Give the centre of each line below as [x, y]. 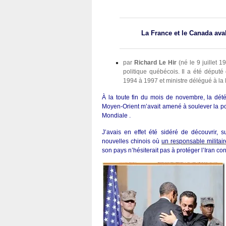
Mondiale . [116, 116]
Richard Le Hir [154, 63]
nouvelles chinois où [132, 141]
